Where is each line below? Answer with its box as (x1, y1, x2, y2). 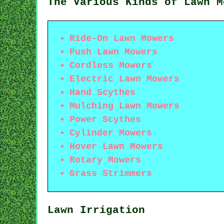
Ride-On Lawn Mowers (69, 33, 174, 43)
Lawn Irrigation (47, 203, 145, 216)
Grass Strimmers (69, 168, 152, 178)
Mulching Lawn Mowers (69, 100, 179, 111)
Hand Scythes (69, 87, 135, 97)
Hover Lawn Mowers (69, 141, 163, 151)
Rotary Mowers (69, 154, 141, 165)
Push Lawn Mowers (69, 46, 157, 57)
